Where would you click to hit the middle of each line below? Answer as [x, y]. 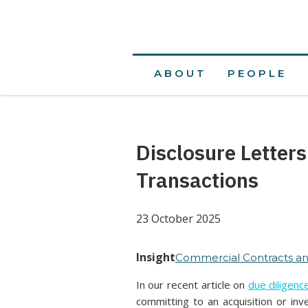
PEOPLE [257, 73]
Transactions [197, 180]
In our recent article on [192, 285]
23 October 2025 [178, 219]
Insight [155, 257]
